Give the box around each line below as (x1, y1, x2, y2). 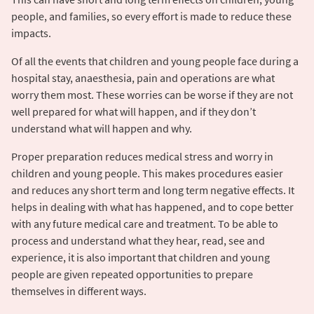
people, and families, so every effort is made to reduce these (11, 8, 292, 23)
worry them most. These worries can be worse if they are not (11, 87, 293, 102)
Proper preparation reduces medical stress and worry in (11, 149, 273, 163)
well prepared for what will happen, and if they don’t (11, 104, 256, 118)
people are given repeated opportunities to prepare (11, 266, 253, 281)
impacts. (11, 25, 51, 40)
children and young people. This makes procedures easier (11, 165, 283, 180)
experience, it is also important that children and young (11, 250, 270, 264)
